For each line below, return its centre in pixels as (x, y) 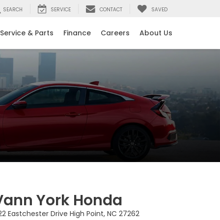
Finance (77, 33)
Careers (115, 33)
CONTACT (111, 10)
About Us (156, 33)
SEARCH (13, 10)
